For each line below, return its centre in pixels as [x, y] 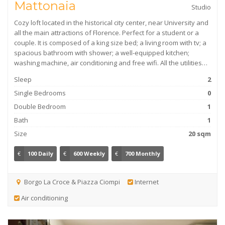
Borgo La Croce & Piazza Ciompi [71, 182]
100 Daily [40, 153]
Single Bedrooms [40, 93]
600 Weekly [89, 153]
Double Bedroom [40, 106]
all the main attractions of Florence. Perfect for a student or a [106, 33]
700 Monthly [143, 153]
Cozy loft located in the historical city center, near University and [111, 23]
